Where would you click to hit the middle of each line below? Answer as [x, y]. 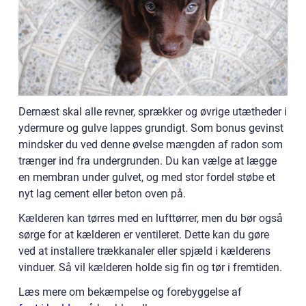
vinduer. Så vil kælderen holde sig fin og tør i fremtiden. [150, 268]
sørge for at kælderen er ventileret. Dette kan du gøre [144, 235]
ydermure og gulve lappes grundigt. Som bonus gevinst [151, 128]
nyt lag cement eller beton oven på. [102, 194]
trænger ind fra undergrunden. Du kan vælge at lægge [148, 161]
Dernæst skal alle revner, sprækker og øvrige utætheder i [153, 112]
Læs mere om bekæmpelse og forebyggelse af [130, 292]
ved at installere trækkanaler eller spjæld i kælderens [144, 251]
